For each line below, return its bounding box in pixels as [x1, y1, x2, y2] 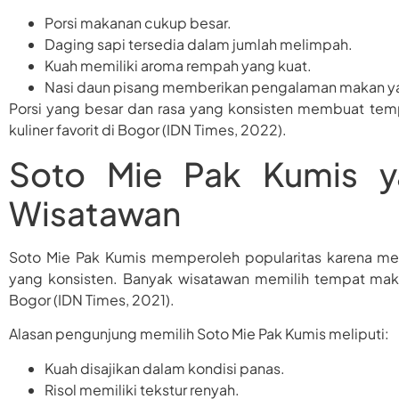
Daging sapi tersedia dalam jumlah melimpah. [45, 35, 353, 54]
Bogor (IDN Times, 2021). [9, 289, 175, 309]
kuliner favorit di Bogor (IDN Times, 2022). [9, 120, 287, 140]
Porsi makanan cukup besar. [45, 13, 232, 33]
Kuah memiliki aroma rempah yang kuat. [45, 56, 312, 76]
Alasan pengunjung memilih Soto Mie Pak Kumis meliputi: [9, 324, 389, 344]
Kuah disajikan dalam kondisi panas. [45, 358, 285, 378]
